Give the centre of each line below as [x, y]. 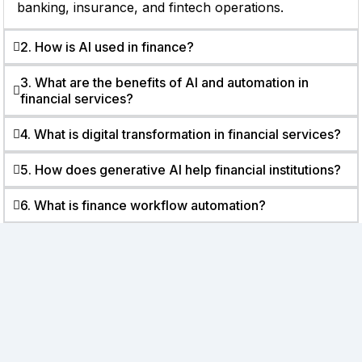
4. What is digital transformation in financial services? [181, 134]
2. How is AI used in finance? [107, 47]
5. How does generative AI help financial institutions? [181, 170]
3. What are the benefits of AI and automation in [164, 82]
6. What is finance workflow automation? [143, 205]
